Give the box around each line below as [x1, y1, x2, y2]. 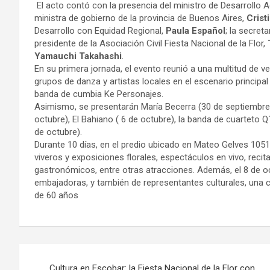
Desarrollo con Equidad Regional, [34, 25, 166, 36]
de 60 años [34, 189, 78, 201]
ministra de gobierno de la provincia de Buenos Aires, [34, 12, 246, 24]
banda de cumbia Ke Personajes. [34, 88, 163, 99]
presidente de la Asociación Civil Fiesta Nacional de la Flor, [34, 37, 268, 49]
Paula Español [166, 25, 225, 36]
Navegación [19, 243, 120, 267]
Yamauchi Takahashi [34, 50, 122, 61]
